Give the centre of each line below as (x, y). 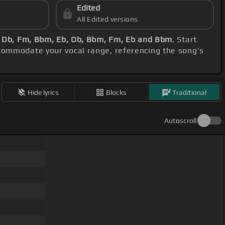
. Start (185, 40)
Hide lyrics (43, 92)
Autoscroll (180, 121)
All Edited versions (107, 19)
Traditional (190, 92)
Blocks (117, 92)
